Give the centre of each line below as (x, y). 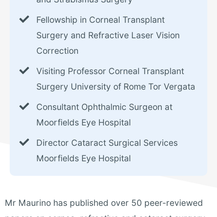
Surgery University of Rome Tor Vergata (116, 87)
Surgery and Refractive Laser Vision (108, 35)
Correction (57, 51)
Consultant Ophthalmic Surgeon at (104, 107)
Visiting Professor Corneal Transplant (110, 71)
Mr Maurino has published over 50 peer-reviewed (104, 203)
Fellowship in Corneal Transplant (101, 20)
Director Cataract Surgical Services (107, 143)
